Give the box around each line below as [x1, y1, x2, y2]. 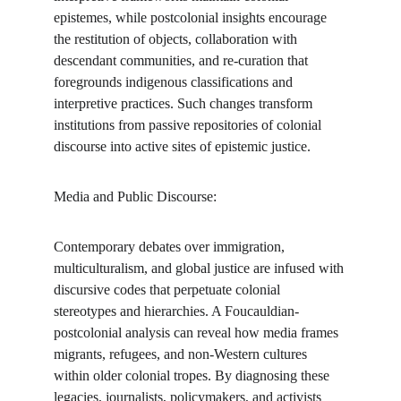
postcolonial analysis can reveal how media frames [54, 325, 342, 340]
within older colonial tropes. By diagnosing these [54, 368, 333, 383]
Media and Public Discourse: [54, 189, 217, 204]
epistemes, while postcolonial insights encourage [54, 10, 330, 25]
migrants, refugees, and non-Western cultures [54, 346, 311, 362]
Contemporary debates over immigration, [54, 239, 288, 254]
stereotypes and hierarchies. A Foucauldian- [54, 303, 299, 319]
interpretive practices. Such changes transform [54, 96, 316, 111]
